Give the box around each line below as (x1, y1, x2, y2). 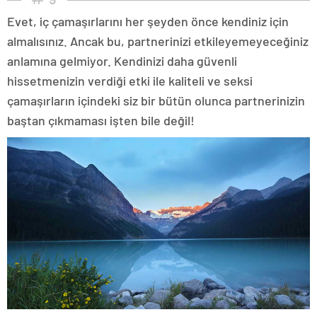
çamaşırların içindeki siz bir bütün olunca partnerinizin (7, 93, 305, 109)
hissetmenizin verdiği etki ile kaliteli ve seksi (7, 73, 253, 89)
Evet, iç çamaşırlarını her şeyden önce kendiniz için (7, 13, 289, 30)
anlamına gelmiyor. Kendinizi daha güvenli (7, 53, 237, 69)
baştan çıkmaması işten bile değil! (7, 113, 195, 129)
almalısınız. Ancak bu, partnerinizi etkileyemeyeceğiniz (7, 33, 309, 50)
